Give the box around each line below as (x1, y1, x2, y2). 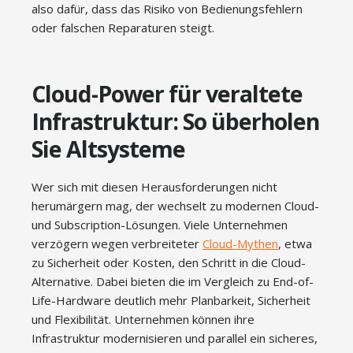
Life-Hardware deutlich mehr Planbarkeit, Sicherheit (32, 292, 310, 308)
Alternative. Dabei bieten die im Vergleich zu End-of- (32, 273, 314, 289)
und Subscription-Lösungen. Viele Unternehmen (32, 217, 288, 232)
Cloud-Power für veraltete (32, 79, 303, 109)
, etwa (278, 236, 312, 251)
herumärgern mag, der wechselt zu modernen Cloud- (32, 198, 319, 214)
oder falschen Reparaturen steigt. (32, 20, 214, 35)
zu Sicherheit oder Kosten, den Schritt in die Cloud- (32, 255, 306, 270)
